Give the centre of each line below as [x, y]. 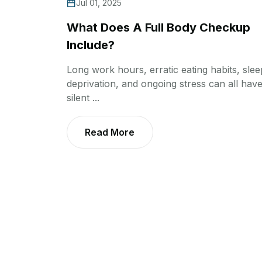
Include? [91, 45]
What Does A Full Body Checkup [158, 28]
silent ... [83, 98]
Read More [110, 132]
